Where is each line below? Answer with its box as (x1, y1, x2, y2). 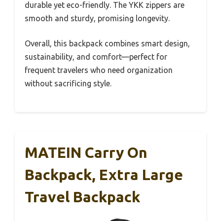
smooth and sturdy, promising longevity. (25, 14, 170, 23)
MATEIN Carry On (25, 144, 147, 161)
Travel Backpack (25, 188, 140, 205)
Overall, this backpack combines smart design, (25, 39, 190, 48)
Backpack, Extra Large (25, 166, 183, 183)
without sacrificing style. (25, 79, 111, 88)
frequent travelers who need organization (25, 66, 173, 74)
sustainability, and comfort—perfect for (25, 52, 167, 61)
